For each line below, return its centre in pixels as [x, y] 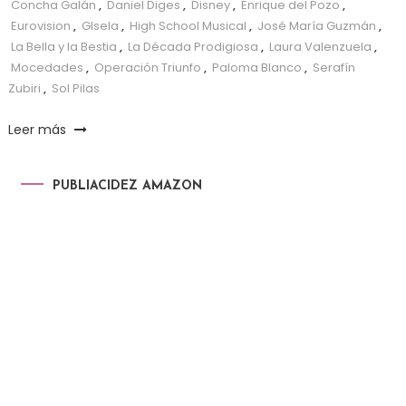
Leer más [39, 129]
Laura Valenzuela [320, 46]
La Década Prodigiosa [193, 46]
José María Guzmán [316, 25]
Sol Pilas [75, 88]
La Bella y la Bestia [63, 46]
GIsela [100, 25]
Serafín [333, 67]
